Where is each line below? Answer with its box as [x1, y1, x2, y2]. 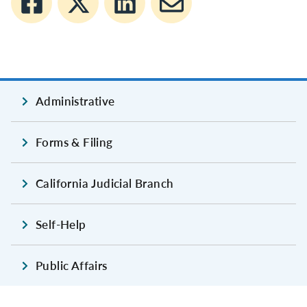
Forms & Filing [36, 135, 113, 150]
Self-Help [36, 217, 86, 232]
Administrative [36, 94, 115, 109]
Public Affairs [36, 258, 108, 273]
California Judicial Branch [36, 176, 174, 191]
